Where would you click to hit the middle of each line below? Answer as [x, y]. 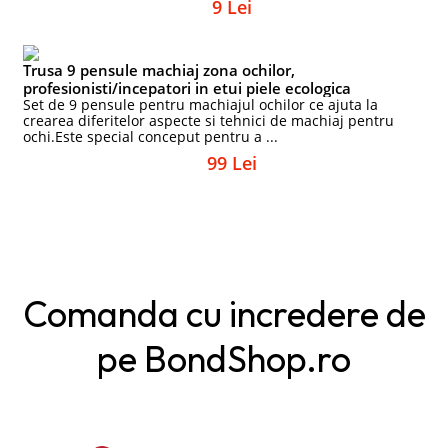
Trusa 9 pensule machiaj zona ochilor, [159, 70]
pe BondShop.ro [224, 358]
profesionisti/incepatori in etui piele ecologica [187, 88]
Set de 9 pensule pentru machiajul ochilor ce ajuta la [201, 104]
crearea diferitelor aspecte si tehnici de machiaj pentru [209, 120]
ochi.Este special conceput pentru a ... [151, 136]
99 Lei [232, 163]
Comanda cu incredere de [224, 313]
